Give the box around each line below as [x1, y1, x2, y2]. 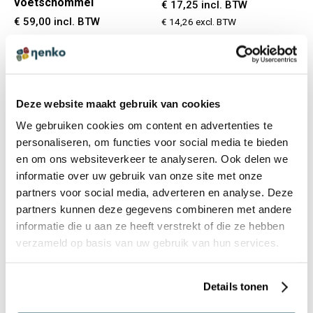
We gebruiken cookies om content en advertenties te [16, 119, 272, 131]
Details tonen [203, 280, 269, 293]
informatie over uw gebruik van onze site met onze [16, 169, 263, 182]
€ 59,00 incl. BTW [14, 15, 100, 28]
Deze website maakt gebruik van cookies [16, 97, 221, 109]
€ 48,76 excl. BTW [14, 33, 89, 44]
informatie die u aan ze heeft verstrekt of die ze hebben [16, 219, 284, 232]
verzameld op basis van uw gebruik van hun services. [16, 236, 279, 249]
